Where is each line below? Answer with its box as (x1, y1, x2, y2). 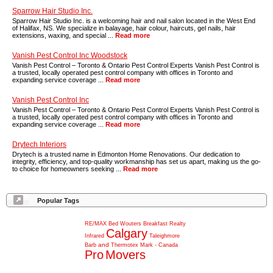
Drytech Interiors (12, 140, 66, 149)
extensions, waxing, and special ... (12, 32, 115, 39)
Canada (158, 242, 178, 248)
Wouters (120, 221, 141, 227)
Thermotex (111, 242, 138, 248)
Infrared (85, 233, 104, 239)
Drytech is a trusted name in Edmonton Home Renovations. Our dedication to (12, 151, 240, 158)
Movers (105, 248, 146, 261)
